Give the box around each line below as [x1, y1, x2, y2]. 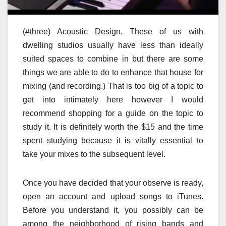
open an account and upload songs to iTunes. [23, 192, 203, 201]
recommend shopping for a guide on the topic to [23, 109, 203, 118]
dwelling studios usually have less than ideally [23, 41, 203, 50]
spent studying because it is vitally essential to [23, 136, 203, 145]
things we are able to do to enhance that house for [23, 68, 203, 77]
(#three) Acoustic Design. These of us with [23, 27, 203, 36]
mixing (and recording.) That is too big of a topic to [23, 82, 203, 91]
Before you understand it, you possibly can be [23, 206, 203, 215]
